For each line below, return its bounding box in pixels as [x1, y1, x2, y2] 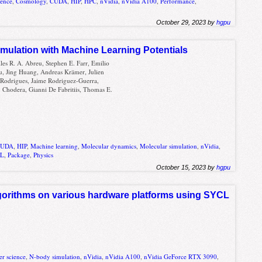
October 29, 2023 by [156, 18, 217, 26]
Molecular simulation [140, 142, 198, 151]
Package [8, 150, 30, 160]
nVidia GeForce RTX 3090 [144, 251, 218, 261]
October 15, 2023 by [156, 164, 217, 171]
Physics [33, 150, 54, 160]
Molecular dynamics [81, 142, 137, 151]
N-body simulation [29, 251, 81, 261]
